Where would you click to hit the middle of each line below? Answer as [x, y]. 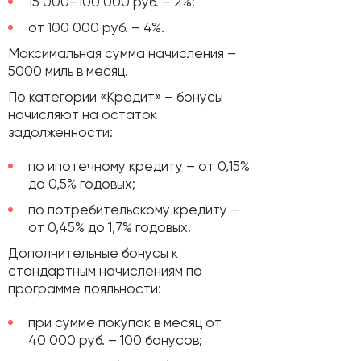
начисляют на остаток [83, 115]
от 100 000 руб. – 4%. [96, 28]
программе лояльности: [85, 289]
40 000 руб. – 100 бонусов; [115, 340]
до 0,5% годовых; [82, 184]
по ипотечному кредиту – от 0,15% [139, 166]
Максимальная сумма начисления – [122, 54]
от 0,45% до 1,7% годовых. [110, 228]
